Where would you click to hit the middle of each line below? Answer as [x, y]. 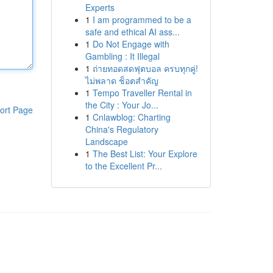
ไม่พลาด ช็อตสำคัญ [122, 80]
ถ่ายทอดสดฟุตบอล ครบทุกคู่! [145, 68]
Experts [100, 7]
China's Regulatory [122, 129]
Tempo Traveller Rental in [142, 93]
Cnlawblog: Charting [131, 117]
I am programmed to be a [142, 19]
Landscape [106, 141]
